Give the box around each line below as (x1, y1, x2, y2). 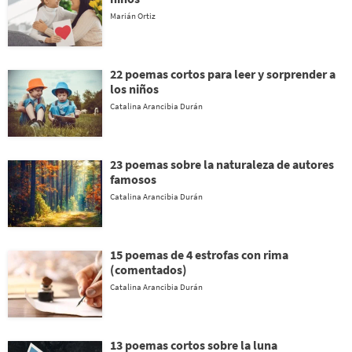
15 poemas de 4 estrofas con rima (110, 246, 288, 262)
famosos (110, 170, 156, 187)
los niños (110, 80, 159, 97)
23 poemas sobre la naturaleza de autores (110, 156, 334, 172)
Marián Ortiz (110, 9, 156, 21)
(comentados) (110, 261, 187, 277)
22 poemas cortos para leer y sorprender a (110, 65, 335, 82)
